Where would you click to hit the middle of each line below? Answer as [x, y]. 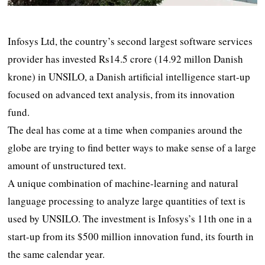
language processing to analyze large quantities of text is [127, 201]
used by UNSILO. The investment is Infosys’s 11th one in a [130, 218]
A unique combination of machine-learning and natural [123, 183]
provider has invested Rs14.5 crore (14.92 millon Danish [126, 59]
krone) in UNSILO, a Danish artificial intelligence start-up [129, 76]
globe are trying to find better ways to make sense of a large [132, 147]
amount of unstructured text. [67, 165]
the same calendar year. [56, 254]
